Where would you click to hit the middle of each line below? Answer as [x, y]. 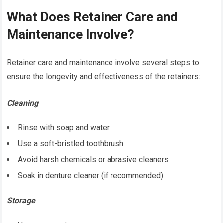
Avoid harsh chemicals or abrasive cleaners [94, 160]
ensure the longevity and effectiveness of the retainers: [104, 77]
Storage [21, 201]
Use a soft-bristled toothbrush [71, 144]
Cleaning [23, 103]
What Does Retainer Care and [93, 17]
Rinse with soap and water [64, 128]
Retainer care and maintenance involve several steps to [103, 63]
